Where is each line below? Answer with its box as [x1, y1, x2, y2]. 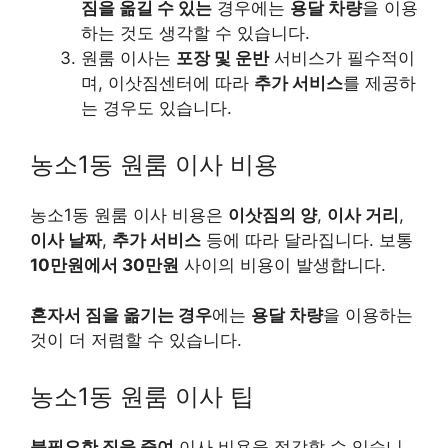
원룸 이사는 [81, 48, 176, 69]
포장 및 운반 [176, 48, 269, 69]
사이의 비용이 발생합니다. [179, 254, 386, 275]
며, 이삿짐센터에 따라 [81, 73, 254, 94]
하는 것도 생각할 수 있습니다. [81, 23, 310, 44]
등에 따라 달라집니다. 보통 [201, 229, 413, 250]
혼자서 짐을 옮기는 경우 [30, 305, 212, 326]
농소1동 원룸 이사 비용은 [30, 204, 228, 225]
